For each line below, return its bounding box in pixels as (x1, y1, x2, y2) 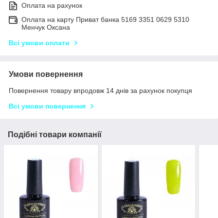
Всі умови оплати (9, 39, 70, 47)
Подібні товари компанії (8, 130, 102, 139)
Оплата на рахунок (21, 1, 82, 10)
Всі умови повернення (9, 102, 86, 110)
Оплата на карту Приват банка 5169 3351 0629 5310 (21, 16, 189, 24)
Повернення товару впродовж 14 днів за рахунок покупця (9, 87, 192, 95)
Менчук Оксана (21, 23, 70, 32)
